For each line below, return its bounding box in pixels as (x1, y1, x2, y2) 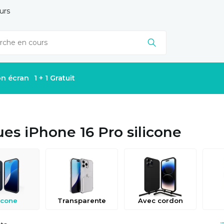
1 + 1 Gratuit (34, 73, 75, 82)
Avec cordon (137, 196, 183, 204)
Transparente (57, 196, 106, 204)
